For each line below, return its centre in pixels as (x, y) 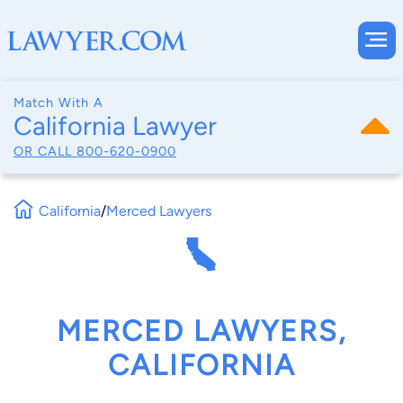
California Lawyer (115, 126)
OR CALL (45, 151)
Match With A (58, 103)
